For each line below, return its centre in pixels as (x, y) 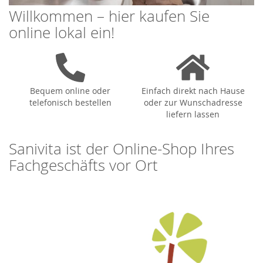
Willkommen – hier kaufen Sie (109, 16)
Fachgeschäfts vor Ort (83, 165)
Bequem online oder (70, 90)
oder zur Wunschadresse (193, 102)
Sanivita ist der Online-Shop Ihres (122, 149)
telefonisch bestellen (70, 102)
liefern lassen (193, 114)
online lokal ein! (62, 32)
